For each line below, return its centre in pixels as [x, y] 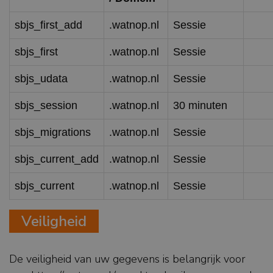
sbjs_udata [41, 79]
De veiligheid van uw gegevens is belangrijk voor [127, 259]
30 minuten [200, 106]
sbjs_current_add [57, 159]
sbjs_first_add [48, 25]
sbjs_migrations [53, 133]
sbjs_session [46, 106]
